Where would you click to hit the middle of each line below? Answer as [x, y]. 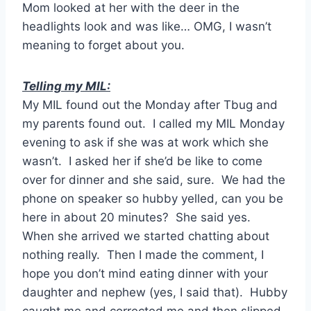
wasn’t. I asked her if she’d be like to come [142, 161]
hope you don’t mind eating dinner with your [145, 274]
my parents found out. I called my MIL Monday [153, 124]
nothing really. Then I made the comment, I [143, 255]
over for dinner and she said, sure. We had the [154, 180]
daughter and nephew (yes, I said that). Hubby [155, 293]
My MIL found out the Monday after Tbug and [150, 105]
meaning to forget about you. [103, 45]
